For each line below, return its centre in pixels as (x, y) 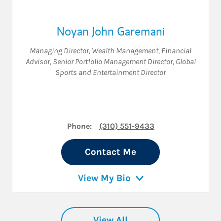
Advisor (37, 62)
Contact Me (110, 152)
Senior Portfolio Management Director (112, 62)
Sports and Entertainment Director (110, 73)
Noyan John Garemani (110, 31)
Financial (176, 51)
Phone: (79, 126)
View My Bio (104, 178)
